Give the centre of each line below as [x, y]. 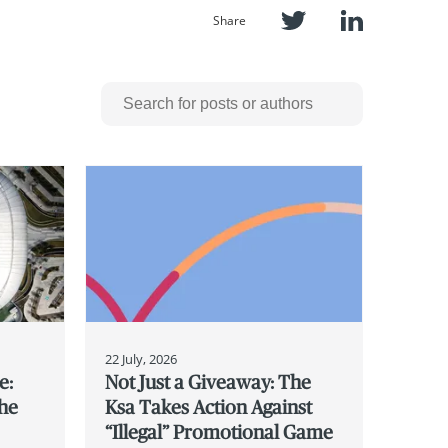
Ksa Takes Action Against [208, 406]
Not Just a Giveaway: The [207, 381]
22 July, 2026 [140, 358]
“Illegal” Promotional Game [218, 431]
